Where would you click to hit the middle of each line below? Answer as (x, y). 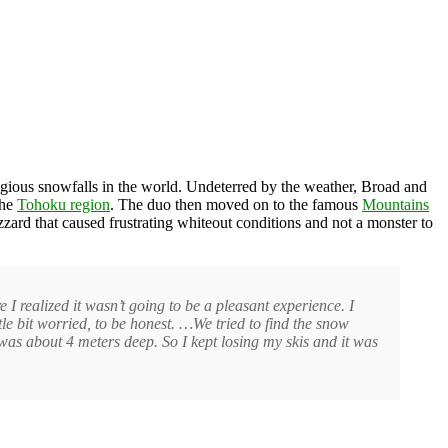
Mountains (395, 204)
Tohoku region (63, 204)
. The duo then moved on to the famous (236, 204)
